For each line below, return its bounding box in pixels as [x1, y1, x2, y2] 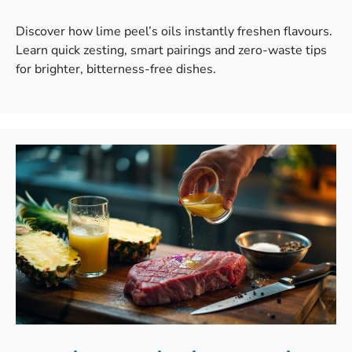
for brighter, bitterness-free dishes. [16, 60, 216, 78]
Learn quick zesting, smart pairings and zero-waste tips [16, 41, 327, 59]
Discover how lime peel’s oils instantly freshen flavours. [16, 22, 332, 40]
